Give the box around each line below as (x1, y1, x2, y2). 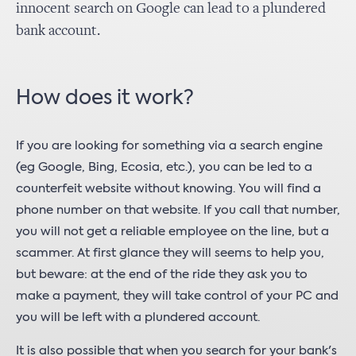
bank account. (16, 24, 100, 39)
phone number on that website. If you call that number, (16, 204, 340, 216)
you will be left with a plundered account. (16, 311, 260, 323)
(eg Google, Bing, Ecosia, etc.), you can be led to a (16, 161, 312, 173)
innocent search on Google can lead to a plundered (16, 2, 326, 17)
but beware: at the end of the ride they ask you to (16, 269, 308, 281)
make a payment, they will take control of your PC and (16, 290, 339, 302)
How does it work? (16, 89, 194, 109)
